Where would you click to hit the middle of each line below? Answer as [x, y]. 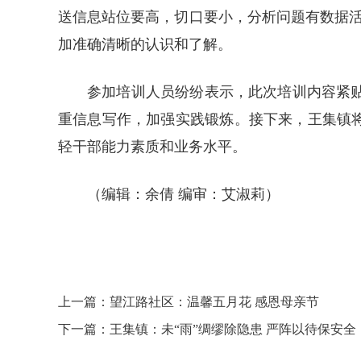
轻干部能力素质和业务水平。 [152, 147]
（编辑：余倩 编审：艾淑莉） [183, 194]
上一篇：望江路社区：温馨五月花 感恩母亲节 [189, 302]
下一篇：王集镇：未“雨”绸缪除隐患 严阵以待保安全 [207, 329]
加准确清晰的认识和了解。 [145, 44]
